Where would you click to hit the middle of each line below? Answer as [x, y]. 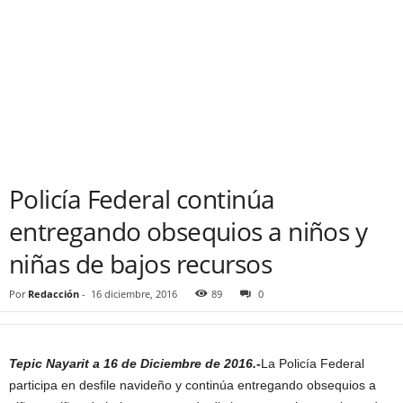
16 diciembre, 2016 [134, 294]
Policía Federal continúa [142, 199]
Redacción [54, 294]
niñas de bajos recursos [141, 264]
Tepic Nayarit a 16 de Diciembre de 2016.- [135, 363]
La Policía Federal [313, 363]
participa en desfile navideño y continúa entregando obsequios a [193, 385]
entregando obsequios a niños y [188, 231]
